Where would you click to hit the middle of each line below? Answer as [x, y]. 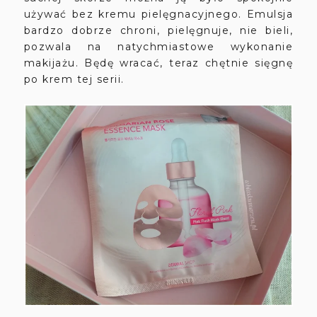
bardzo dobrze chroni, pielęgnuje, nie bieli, [158, 31]
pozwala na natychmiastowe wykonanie [158, 47]
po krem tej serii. [74, 80]
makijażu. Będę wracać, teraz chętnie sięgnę [158, 63]
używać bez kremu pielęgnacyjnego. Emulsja [158, 15]
